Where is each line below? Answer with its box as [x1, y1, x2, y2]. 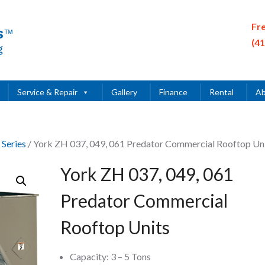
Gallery [111, 86, 137, 97]
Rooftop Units [60, 216, 170, 238]
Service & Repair [17, 86, 77, 97]
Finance [159, 86, 188, 97]
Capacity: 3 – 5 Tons [69, 250, 151, 262]
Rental [209, 86, 234, 97]
